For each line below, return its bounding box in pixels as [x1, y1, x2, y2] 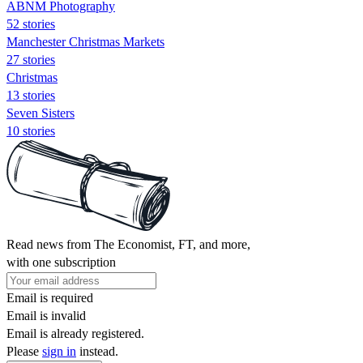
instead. [76, 344, 118, 358]
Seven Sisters [6, 105, 75, 120]
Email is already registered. [6, 326, 144, 340]
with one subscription [6, 254, 116, 269]
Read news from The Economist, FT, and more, [6, 237, 250, 251]
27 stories [6, 52, 55, 66]
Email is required [6, 290, 93, 305]
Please [6, 344, 42, 358]
